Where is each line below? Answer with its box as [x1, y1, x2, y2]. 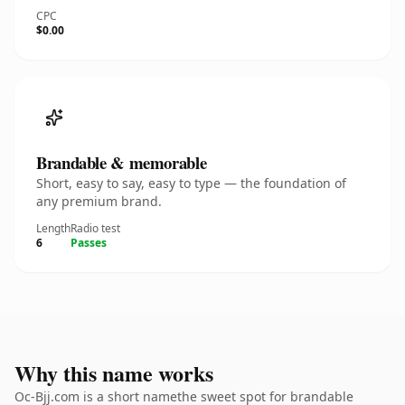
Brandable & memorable [36, 150, 207, 174]
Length [36, 221, 71, 236]
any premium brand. [36, 193, 162, 210]
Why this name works [14, 357, 213, 389]
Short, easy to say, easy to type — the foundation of [36, 174, 346, 192]
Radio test [71, 221, 120, 236]
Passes [71, 235, 107, 250]
